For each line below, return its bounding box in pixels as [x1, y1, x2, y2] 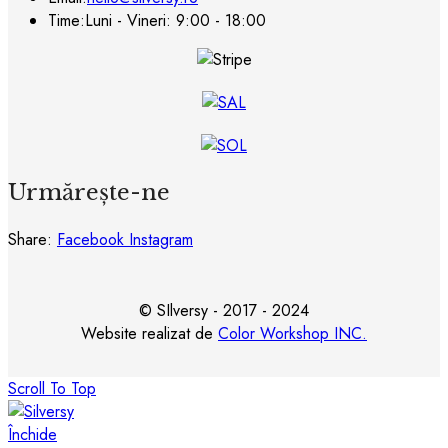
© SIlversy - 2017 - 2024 [139, 299, 309, 323]
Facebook [57, 228, 124, 252]
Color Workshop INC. [218, 322, 367, 346]
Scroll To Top [8, 377, 96, 401]
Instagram [129, 228, 193, 252]
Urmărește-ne [8, 179, 170, 207]
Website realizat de [81, 322, 218, 346]
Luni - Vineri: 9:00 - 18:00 [85, 9, 266, 33]
